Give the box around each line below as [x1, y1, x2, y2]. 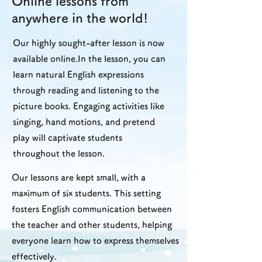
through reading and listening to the [13, 86, 159, 95]
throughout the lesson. [13, 149, 105, 158]
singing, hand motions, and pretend [13, 118, 155, 126]
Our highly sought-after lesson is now [13, 39, 164, 47]
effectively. [12, 252, 57, 261]
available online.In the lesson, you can [13, 54, 166, 63]
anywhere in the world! [12, 12, 148, 25]
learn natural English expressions [13, 70, 144, 79]
